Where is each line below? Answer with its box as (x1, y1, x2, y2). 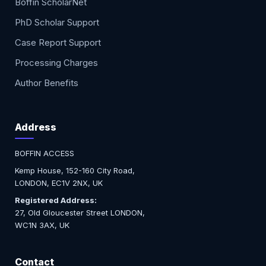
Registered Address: (15, 195, 97, 205)
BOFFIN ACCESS (15, 148, 75, 159)
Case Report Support (15, 37, 102, 49)
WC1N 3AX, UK (15, 220, 70, 230)
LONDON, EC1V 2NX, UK (15, 178, 103, 188)
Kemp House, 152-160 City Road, (15, 166, 135, 176)
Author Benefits (15, 77, 79, 89)
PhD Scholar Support (15, 17, 100, 28)
